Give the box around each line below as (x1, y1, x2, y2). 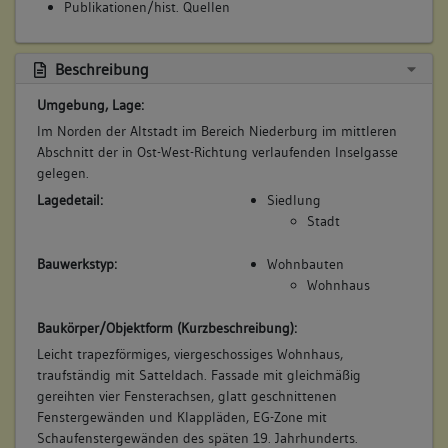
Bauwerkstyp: (36, 254, 117, 273)
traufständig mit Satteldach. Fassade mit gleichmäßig (36, 366, 361, 385)
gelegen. (36, 164, 89, 183)
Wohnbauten (266, 254, 344, 273)
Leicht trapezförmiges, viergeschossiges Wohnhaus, (36, 345, 343, 364)
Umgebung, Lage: (36, 95, 144, 114)
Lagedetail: (36, 191, 103, 210)
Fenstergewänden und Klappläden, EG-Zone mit (36, 408, 327, 427)
